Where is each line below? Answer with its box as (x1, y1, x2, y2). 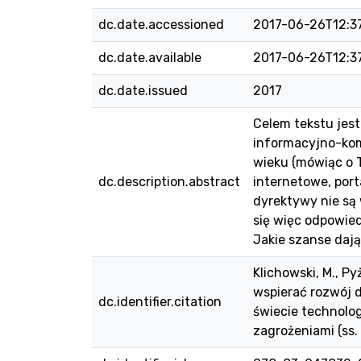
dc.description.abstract (98, 174, 240, 189)
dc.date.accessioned (98, 17, 224, 32)
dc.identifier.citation (98, 294, 222, 309)
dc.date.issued (98, 83, 188, 98)
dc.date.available (98, 50, 201, 65)
